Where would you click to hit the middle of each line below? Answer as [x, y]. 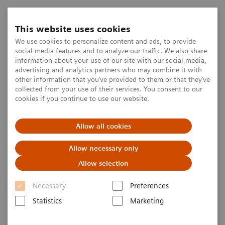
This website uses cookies [73, 29]
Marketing [147, 201]
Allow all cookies [103, 126]
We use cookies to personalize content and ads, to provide [105, 41]
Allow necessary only [103, 148]
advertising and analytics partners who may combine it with [108, 70]
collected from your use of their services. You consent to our [109, 89]
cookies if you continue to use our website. [82, 98]
